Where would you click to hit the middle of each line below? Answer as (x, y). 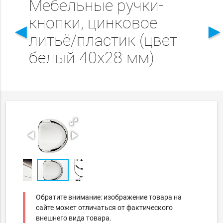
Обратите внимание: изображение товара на (109, 197)
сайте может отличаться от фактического (105, 208)
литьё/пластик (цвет (103, 41)
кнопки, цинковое (93, 23)
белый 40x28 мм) (91, 58)
